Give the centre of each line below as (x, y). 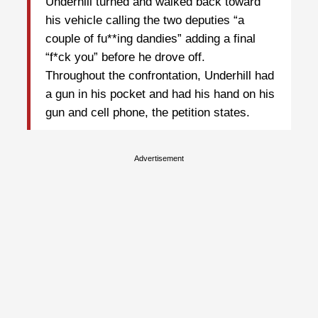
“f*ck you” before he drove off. (125, 57)
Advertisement (159, 158)
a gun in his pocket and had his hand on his (160, 94)
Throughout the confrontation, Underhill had (160, 76)
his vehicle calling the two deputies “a (145, 21)
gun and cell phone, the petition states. (148, 113)
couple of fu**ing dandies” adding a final (150, 39)
